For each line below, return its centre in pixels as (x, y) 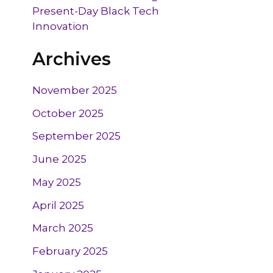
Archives (72, 58)
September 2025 (77, 136)
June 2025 (60, 159)
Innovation (61, 27)
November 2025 (75, 90)
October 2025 (68, 113)
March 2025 (63, 228)
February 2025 (70, 251)
